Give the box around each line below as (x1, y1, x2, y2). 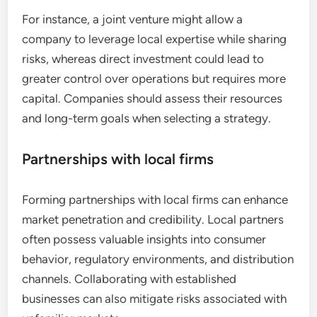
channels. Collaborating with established (22, 272, 237, 287)
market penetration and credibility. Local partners (22, 212, 284, 227)
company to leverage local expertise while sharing (22, 32, 287, 47)
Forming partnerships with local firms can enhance (22, 192, 289, 207)
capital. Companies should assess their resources (22, 91, 283, 106)
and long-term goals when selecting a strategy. (22, 111, 272, 126)
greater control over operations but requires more (22, 71, 287, 86)
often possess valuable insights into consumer (22, 232, 267, 247)
